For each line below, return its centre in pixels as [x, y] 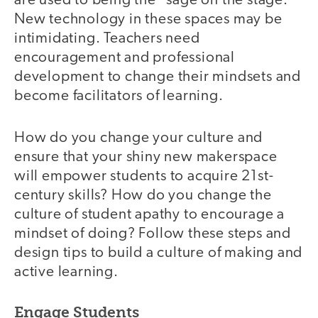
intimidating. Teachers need [107, 39]
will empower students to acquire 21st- [144, 176]
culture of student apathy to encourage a [149, 214]
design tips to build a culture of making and [159, 253]
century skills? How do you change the [143, 195]
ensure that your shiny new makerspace [146, 157]
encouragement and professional [125, 58]
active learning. [66, 272]
